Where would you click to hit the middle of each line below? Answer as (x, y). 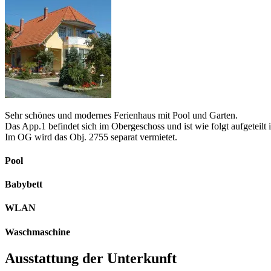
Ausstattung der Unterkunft (91, 258)
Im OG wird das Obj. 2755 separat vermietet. (91, 137)
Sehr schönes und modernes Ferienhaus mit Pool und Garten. (121, 115)
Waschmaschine (38, 232)
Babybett (24, 184)
